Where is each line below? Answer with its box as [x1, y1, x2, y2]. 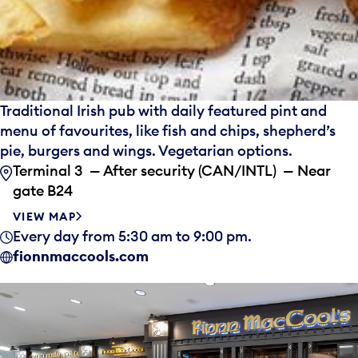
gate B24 [13, 181, 73, 201]
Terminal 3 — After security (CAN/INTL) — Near [13, 161, 331, 181]
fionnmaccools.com [13, 247, 149, 266]
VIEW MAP [13, 209, 77, 225]
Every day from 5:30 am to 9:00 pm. [13, 227, 255, 246]
